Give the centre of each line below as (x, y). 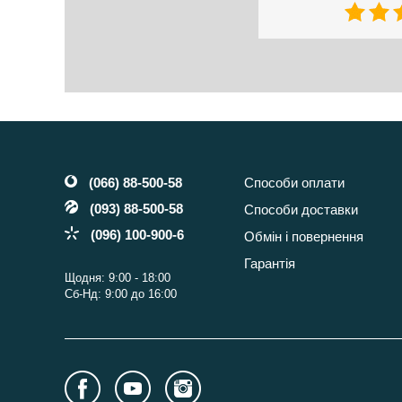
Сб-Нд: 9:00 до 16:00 (121, 294)
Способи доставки (301, 210)
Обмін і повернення (304, 237)
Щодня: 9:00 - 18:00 (118, 278)
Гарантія (270, 264)
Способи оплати (294, 183)
